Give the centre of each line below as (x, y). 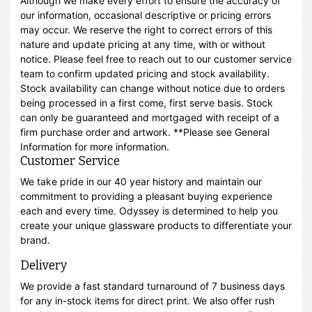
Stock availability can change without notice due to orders (153, 88)
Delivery (44, 266)
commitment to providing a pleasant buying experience (146, 196)
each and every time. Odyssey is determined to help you (149, 211)
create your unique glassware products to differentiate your (156, 225)
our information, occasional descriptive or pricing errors (146, 15)
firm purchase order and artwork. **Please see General (145, 132)
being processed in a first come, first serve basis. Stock (147, 103)
